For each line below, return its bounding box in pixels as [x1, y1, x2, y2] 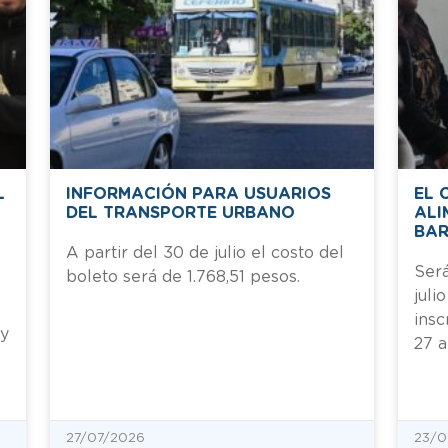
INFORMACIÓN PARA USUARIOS [66, 185, 331, 202]
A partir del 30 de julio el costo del [66, 244, 344, 261]
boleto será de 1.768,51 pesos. [66, 268, 300, 285]
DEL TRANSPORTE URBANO [66, 204, 295, 221]
